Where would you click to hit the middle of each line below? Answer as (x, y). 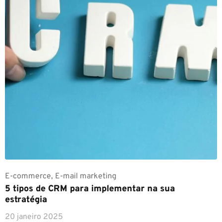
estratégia (26, 200)
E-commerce (28, 176)
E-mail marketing (86, 176)
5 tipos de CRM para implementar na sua (90, 189)
